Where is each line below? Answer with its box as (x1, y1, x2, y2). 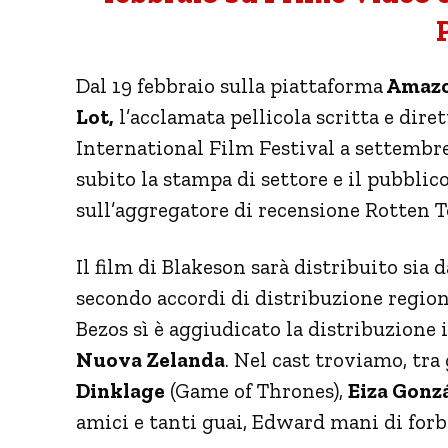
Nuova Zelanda (76, 346, 225, 372)
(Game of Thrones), (165, 377, 348, 403)
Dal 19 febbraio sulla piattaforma (76, 72, 383, 98)
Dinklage (76, 377, 165, 403)
